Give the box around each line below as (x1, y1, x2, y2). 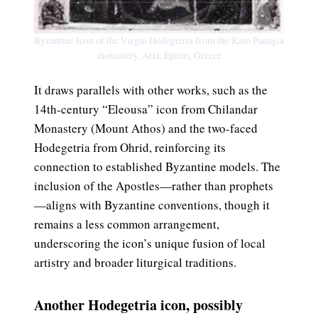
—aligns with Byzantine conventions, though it (34, 197, 270, 214)
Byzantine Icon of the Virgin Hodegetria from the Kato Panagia (34, 34, 284, 48)
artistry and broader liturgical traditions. (34, 254, 236, 271)
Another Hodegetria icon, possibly (34, 295, 243, 316)
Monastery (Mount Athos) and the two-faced (34, 120, 258, 137)
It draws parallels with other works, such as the (34, 82, 268, 99)
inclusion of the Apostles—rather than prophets (34, 177, 273, 194)
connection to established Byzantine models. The (34, 158, 280, 175)
